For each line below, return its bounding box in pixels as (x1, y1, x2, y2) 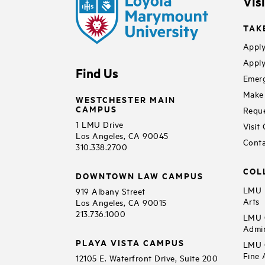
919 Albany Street (76, 185, 146, 196)
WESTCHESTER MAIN (76, 92, 176, 105)
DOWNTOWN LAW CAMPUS (76, 169, 203, 182)
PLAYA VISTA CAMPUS (76, 235, 185, 248)
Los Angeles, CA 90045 (76, 129, 169, 141)
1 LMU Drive (76, 118, 124, 130)
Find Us (76, 64, 118, 82)
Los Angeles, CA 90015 (76, 196, 167, 208)
